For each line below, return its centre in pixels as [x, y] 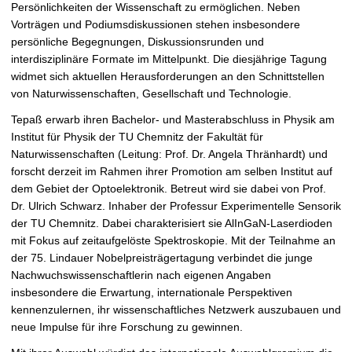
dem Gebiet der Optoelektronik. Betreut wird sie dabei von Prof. [169, 189]
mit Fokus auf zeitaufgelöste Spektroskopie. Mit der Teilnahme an [173, 241]
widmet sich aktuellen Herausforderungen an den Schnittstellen [168, 77]
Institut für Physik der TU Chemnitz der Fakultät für [137, 137]
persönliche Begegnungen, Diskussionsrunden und [137, 42]
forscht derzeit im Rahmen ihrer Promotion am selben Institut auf [172, 172]
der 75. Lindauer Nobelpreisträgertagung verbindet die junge [162, 258]
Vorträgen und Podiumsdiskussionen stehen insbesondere [156, 25]
